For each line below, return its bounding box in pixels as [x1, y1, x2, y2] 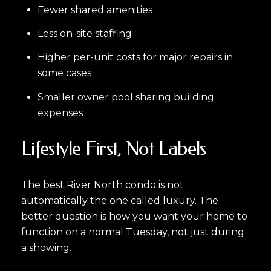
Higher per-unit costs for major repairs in [37, 51, 233, 64]
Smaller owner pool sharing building [37, 91, 214, 103]
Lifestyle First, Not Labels [21, 137, 206, 160]
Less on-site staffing [37, 28, 132, 40]
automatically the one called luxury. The [21, 195, 218, 207]
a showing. [21, 242, 71, 254]
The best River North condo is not [21, 179, 184, 191]
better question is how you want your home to [21, 211, 247, 223]
